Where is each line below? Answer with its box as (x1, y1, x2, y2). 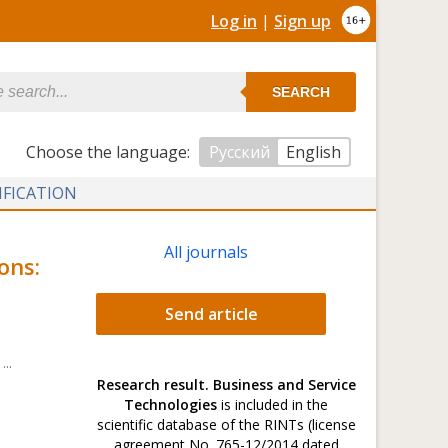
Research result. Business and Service (96, 375, 356, 394)
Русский (209, 141, 270, 163)
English (286, 141, 341, 163)
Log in (211, 10, 257, 32)
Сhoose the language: (26, 141, 194, 163)
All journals (164, 241, 248, 263)
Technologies (124, 395, 217, 414)
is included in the (217, 395, 328, 414)
